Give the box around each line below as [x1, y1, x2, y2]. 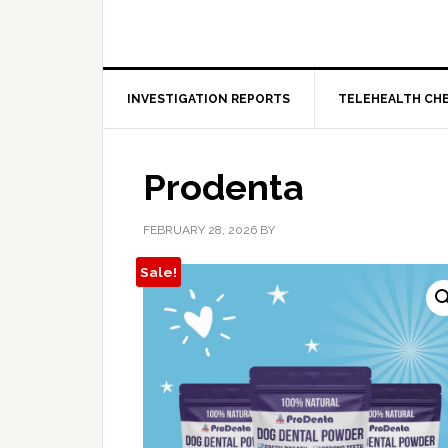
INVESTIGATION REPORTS [127, 92, 290, 106]
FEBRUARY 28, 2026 [143, 223, 257, 237]
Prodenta [143, 166, 304, 208]
